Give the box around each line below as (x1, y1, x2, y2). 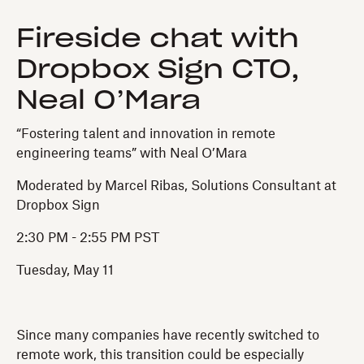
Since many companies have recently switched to (16, 328, 319, 342)
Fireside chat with (16, 25, 299, 52)
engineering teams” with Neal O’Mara (16, 146, 247, 160)
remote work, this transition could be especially (16, 348, 304, 362)
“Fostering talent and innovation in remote (16, 127, 275, 141)
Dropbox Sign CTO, (16, 56, 300, 83)
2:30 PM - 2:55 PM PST (16, 231, 159, 245)
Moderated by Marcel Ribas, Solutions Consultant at (16, 179, 336, 193)
